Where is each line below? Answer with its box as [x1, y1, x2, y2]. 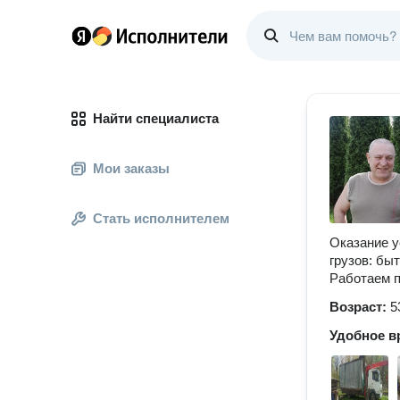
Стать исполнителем [93, 211, 229, 226]
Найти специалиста [93, 111, 219, 126]
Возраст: [329, 299, 390, 314]
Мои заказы [93, 161, 170, 176]
